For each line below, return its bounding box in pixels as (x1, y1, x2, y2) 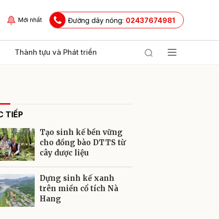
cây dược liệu (40, 148, 89, 157)
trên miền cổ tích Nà (40, 184, 118, 193)
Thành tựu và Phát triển (15, 47, 97, 57)
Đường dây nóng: (68, 16, 126, 24)
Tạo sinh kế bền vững (40, 128, 123, 137)
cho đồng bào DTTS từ (40, 138, 126, 147)
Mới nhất (18, 16, 42, 23)
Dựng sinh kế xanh (40, 174, 114, 183)
